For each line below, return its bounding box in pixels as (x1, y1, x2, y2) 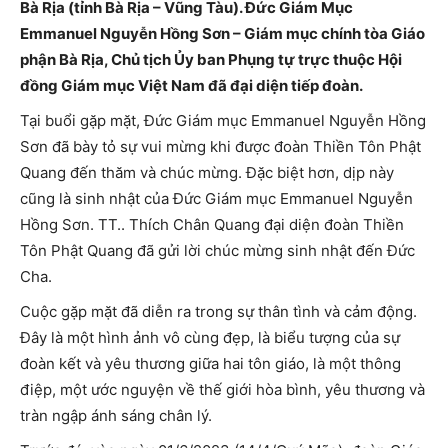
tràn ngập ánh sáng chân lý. (20, 406, 212, 426)
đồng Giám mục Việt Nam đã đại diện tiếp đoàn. (20, 76, 363, 96)
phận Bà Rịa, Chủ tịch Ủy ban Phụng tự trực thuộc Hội (20, 50, 402, 70)
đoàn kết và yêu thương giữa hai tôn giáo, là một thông (20, 354, 401, 374)
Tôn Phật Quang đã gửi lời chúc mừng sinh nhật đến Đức (20, 241, 415, 261)
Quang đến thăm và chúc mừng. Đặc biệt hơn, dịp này (20, 163, 394, 183)
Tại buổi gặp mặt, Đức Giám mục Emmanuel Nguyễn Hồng (20, 111, 426, 131)
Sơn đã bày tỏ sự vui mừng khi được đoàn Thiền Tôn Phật (20, 137, 421, 157)
